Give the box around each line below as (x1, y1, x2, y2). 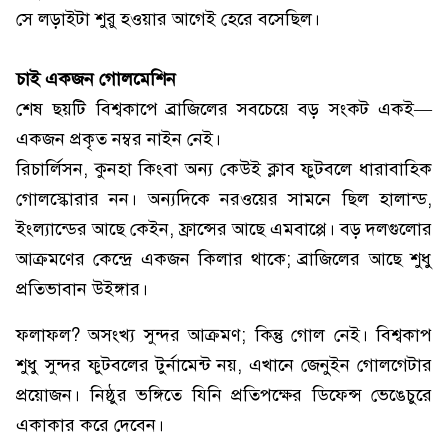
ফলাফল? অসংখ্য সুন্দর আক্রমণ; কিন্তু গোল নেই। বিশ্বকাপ (16, 324, 432, 347)
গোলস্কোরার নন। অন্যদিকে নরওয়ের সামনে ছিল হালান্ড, (16, 188, 432, 211)
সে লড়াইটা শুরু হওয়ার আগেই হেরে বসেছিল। (16, 8, 320, 31)
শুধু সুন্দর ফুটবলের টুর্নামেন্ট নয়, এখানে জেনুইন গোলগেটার (16, 354, 432, 377)
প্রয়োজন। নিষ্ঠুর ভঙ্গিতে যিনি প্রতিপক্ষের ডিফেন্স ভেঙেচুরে (16, 384, 432, 407)
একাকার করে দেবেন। (16, 414, 164, 437)
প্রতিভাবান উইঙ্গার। (16, 278, 148, 301)
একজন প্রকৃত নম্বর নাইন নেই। (16, 128, 221, 151)
